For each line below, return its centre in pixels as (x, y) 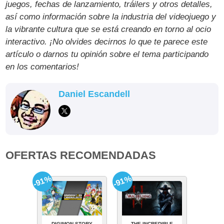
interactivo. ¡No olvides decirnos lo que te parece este (107, 41)
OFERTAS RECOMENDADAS (81, 155)
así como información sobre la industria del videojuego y (111, 16)
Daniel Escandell (94, 94)
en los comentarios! (42, 66)
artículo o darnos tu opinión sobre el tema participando (107, 54)
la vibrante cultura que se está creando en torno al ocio (108, 29)
